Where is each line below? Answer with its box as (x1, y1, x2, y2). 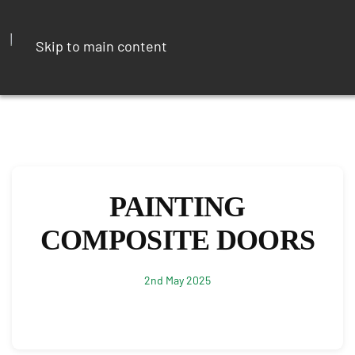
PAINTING (109, 191, 246, 223)
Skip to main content (36, 37, 167, 55)
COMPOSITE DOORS (40, 224, 315, 256)
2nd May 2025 (144, 273, 211, 287)
